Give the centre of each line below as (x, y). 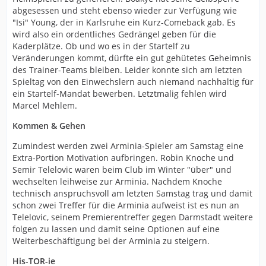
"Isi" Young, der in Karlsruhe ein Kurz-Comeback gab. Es (124, 22)
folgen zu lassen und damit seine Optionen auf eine (116, 229)
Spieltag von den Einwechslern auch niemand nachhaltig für (133, 81)
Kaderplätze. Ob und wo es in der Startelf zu (101, 46)
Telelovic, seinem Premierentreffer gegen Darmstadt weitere (133, 217)
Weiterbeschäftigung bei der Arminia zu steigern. (111, 240)
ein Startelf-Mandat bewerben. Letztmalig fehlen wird (120, 93)
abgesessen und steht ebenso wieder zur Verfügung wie (125, 10)
